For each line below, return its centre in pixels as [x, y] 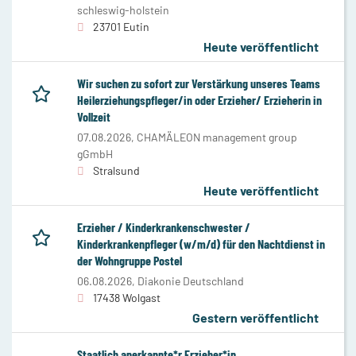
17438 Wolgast [127, 297]
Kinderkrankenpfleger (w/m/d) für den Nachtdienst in [201, 243]
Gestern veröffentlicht [255, 317]
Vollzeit [94, 116]
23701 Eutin [121, 26]
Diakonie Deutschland [191, 281]
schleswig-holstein [123, 10]
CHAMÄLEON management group [217, 137]
